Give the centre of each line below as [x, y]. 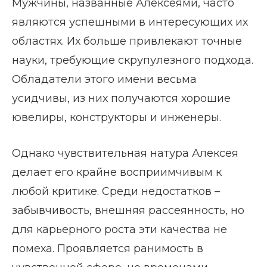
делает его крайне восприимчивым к [117, 173]
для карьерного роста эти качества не [119, 230]
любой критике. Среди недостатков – [116, 192]
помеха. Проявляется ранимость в [108, 249]
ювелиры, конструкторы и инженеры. [117, 118]
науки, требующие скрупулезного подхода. [133, 60]
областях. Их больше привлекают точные [127, 41]
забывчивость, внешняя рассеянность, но [128, 211]
